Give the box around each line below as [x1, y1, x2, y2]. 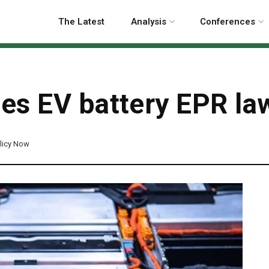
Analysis [131, 16, 166, 27]
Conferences [200, 16, 255, 27]
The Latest [58, 16, 104, 27]
